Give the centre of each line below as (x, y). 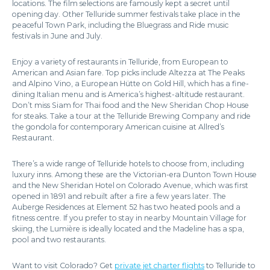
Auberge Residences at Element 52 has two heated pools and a (126, 207)
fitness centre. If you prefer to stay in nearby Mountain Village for (129, 218)
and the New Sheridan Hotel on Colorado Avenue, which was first (130, 186)
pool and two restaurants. (59, 240)
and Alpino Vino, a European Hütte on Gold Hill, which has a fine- (130, 84)
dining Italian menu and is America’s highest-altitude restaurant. (128, 95)
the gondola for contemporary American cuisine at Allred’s (118, 127)
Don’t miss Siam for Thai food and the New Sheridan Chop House (130, 105)
